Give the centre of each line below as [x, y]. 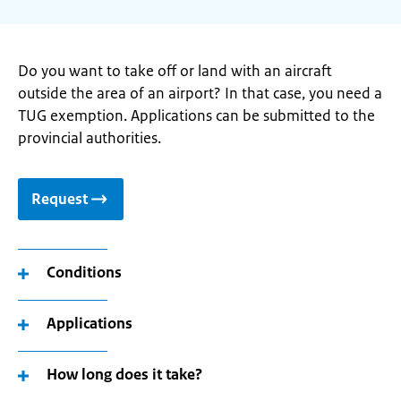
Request [60, 199]
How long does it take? [124, 374]
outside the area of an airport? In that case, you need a [200, 93]
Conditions [84, 272]
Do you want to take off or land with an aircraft [175, 71]
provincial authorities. [90, 138]
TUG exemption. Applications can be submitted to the [196, 115]
